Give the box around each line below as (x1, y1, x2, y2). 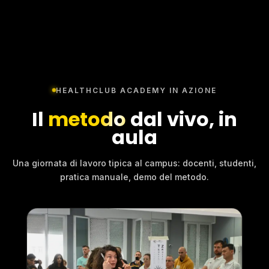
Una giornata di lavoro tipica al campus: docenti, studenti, (13, 157, 256, 168)
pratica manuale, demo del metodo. (60, 171, 209, 182)
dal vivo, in (126, 105, 237, 133)
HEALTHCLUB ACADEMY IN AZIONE (56, 85, 217, 95)
